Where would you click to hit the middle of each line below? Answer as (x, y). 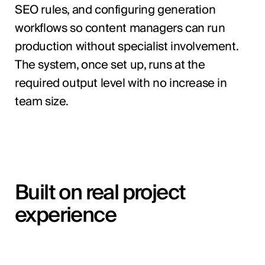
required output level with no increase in (121, 83)
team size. (41, 101)
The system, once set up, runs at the (110, 65)
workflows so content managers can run (120, 28)
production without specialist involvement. (126, 46)
